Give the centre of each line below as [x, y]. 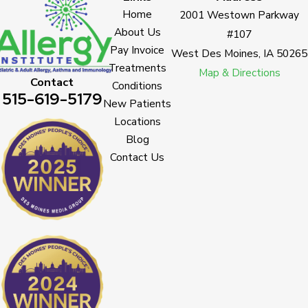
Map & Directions [239, 73]
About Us [137, 32]
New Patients [137, 104]
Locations [137, 122]
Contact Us [137, 157]
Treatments [137, 68]
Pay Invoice [137, 50]
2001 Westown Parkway [240, 15]
